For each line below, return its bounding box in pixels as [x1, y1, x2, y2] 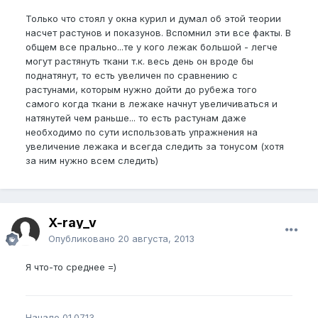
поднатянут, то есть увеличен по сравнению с [26, 69, 238, 81]
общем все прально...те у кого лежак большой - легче [26, 40, 278, 53]
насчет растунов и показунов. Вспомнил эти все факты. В [26, 26, 291, 38]
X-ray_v [48, 214, 97, 230]
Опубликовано [48, 232, 118, 244]
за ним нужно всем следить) [26, 154, 158, 166]
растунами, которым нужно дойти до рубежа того [26, 83, 257, 95]
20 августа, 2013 [118, 232, 194, 244]
